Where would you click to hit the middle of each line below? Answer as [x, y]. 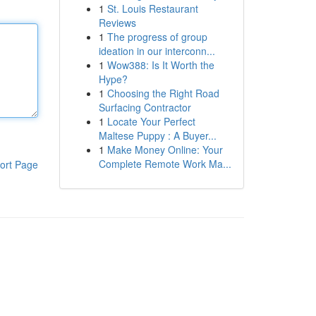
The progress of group [157, 37]
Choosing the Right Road [163, 93]
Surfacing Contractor [145, 107]
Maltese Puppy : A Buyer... [157, 135]
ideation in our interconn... [157, 51]
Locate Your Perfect [151, 121]
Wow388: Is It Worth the [160, 65]
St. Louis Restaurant [152, 8]
